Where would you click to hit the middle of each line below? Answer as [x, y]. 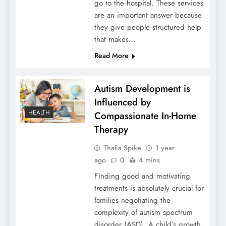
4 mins [149, 160]
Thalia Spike [122, 148]
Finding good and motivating [142, 176]
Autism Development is [142, 89]
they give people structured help [148, 27]
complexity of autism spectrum [143, 213]
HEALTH [39, 112]
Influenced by [122, 102]
